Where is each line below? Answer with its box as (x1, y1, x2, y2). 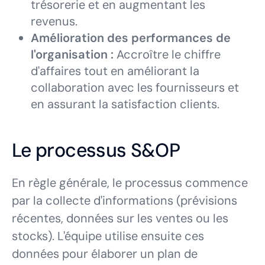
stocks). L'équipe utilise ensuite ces (12, 228, 204, 244)
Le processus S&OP (12, 138, 180, 163)
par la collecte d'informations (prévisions (12, 193, 237, 208)
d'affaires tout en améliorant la (31, 63, 199, 79)
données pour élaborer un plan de (12, 246, 198, 261)
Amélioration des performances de (31, 30, 231, 46)
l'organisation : (31, 47, 114, 62)
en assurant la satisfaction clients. (31, 96, 219, 112)
